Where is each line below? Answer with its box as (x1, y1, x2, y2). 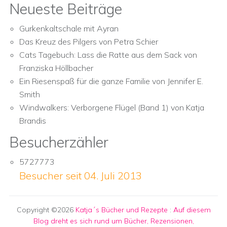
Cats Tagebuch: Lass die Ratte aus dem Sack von (19, 50, 197, 60)
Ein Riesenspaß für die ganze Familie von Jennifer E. (19, 76, 203, 86)
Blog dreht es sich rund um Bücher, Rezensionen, (33, 216, 194, 225)
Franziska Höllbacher (19, 63, 93, 73)
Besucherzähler (9, 133, 108, 151)
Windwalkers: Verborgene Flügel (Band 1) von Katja (19, 102, 204, 112)
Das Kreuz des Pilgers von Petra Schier (19, 36, 158, 47)
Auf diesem (173, 205, 211, 214)
